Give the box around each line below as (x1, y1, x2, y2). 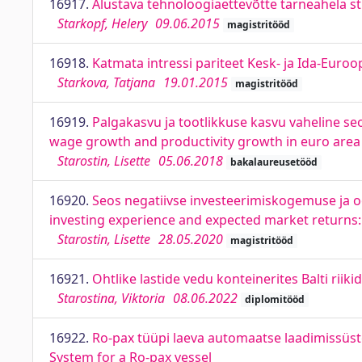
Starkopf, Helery (57, 15, 147, 32)
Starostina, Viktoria (57, 289, 165, 307)
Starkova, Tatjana (57, 74, 155, 91)
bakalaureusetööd (229, 155, 318, 169)
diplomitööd (244, 293, 305, 306)
